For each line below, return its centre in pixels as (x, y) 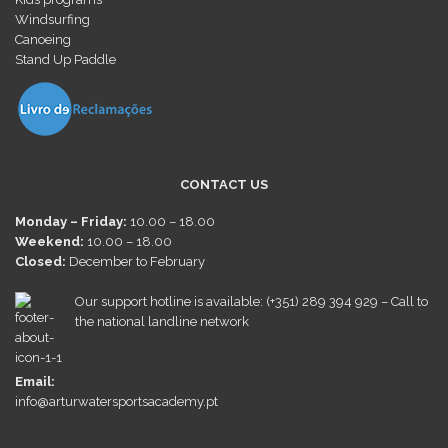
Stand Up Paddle (65, 59)
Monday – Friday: (71, 221)
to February (169, 261)
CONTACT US (224, 184)
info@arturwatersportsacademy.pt (116, 401)
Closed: (42, 261)
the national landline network (162, 321)
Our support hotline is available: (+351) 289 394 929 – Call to (251, 301)
